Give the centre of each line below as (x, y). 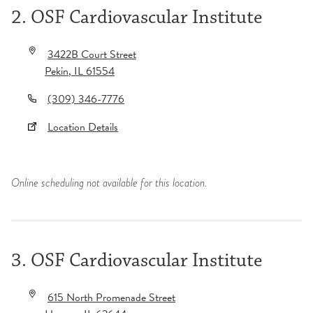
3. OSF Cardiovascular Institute (137, 261)
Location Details (83, 127)
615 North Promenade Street (111, 298)
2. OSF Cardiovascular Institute (137, 17)
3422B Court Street (92, 54)
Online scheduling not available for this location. (109, 183)
